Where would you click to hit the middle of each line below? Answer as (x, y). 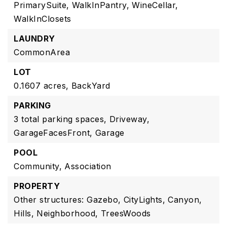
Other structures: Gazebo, (67, 200)
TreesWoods (126, 213)
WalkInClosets (43, 19)
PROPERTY (37, 186)
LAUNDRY (34, 39)
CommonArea (42, 52)
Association (88, 166)
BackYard (91, 86)
